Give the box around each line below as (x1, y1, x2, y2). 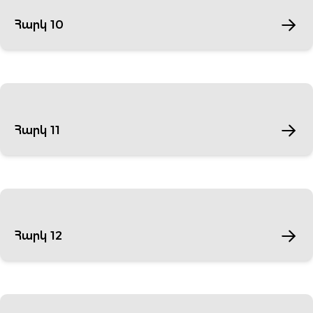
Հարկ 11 (14, 124, 60, 137)
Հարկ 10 (14, 18, 64, 31)
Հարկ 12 (14, 229, 62, 242)
